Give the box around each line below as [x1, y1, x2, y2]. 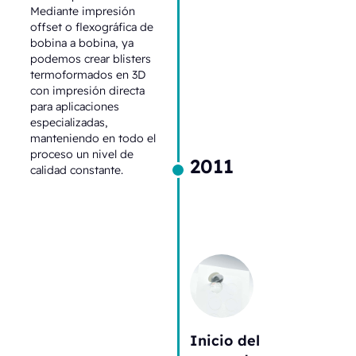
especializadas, [30, 114, 109, 130]
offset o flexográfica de [30, 19, 154, 34]
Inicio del [190, 331, 260, 349]
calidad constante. [30, 162, 124, 177]
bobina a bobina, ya [30, 35, 134, 50]
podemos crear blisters [30, 51, 152, 66]
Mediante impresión [30, 3, 136, 18]
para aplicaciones [30, 99, 120, 114]
